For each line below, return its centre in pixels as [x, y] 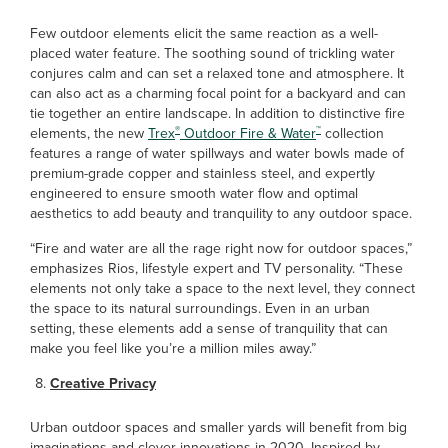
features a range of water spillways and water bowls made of [217, 153]
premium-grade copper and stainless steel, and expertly [202, 173]
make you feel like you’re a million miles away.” [173, 348]
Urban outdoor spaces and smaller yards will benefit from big [218, 427]
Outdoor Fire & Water [248, 133]
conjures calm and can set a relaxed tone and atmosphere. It [217, 73]
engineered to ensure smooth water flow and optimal [194, 193]
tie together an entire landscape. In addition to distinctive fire [217, 113]
